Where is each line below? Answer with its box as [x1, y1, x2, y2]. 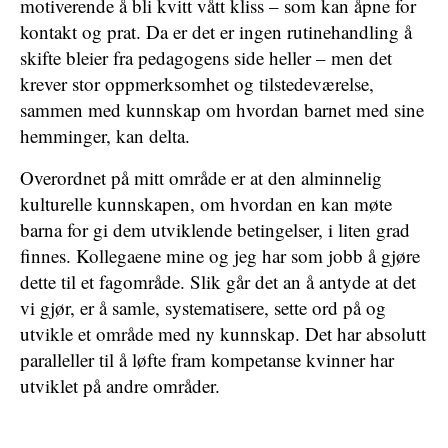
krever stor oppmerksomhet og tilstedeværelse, [20, 71, 374, 96]
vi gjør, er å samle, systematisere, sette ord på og [20, 295, 386, 320]
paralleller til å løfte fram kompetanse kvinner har [20, 347, 394, 372]
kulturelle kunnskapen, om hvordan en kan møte [20, 191, 392, 216]
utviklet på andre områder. [20, 373, 220, 398]
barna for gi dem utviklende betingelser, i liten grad [20, 217, 410, 242]
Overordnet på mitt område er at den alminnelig [20, 165, 382, 190]
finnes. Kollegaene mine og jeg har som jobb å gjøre [20, 243, 420, 268]
